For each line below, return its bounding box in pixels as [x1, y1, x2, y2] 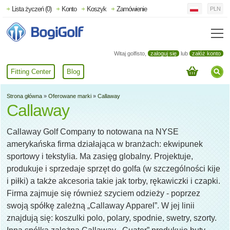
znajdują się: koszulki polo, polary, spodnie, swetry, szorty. [7, 214, 217, 223]
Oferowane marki [48, 93, 91, 100]
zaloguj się [150, 50, 177, 57]
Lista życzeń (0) [12, 5, 51, 13]
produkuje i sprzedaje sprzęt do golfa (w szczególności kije [7, 164, 220, 174]
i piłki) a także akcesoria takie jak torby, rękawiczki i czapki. [7, 177, 220, 186]
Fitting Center [11, 68, 51, 76]
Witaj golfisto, [114, 50, 148, 57]
